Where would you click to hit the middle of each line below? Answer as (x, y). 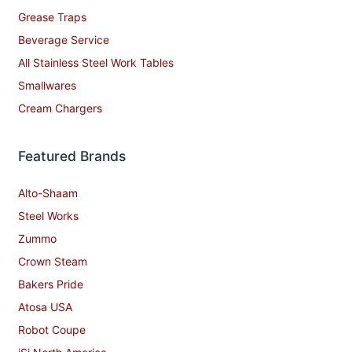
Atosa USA (45, 307)
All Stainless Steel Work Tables (96, 63)
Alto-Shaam (48, 193)
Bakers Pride (51, 284)
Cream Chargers (60, 108)
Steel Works (48, 216)
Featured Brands (72, 156)
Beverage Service (64, 40)
